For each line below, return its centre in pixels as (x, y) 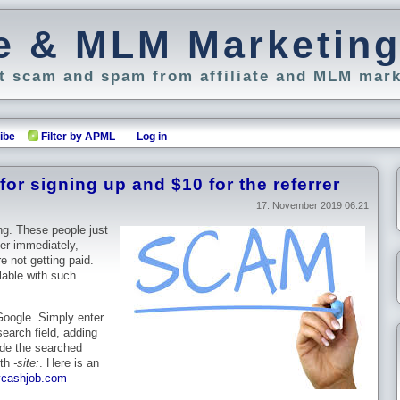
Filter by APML (78, 137)
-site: (26, 363)
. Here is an (69, 363)
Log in (152, 137)
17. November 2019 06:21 (312, 205)
